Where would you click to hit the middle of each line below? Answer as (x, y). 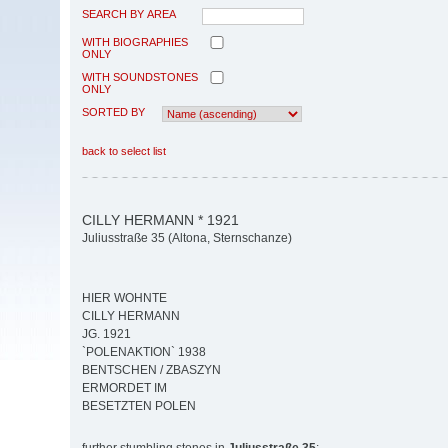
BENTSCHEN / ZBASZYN (151, 370)
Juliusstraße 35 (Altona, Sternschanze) (187, 238)
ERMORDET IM (124, 388)
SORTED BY (113, 111)
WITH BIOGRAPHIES (135, 41)
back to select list (124, 150)
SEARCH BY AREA (129, 13)
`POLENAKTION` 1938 (144, 352)
